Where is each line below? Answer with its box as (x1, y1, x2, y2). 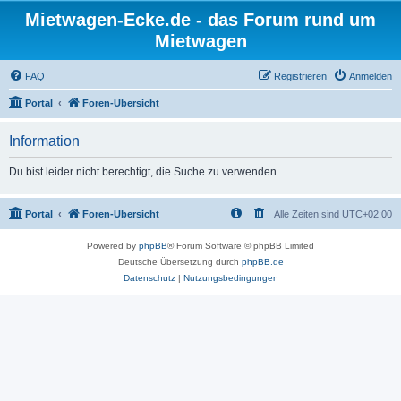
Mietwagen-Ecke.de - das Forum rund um (25, 10, 376, 30)
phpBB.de (241, 257, 284, 267)
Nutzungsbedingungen (183, 273, 278, 283)
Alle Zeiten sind (274, 209, 342, 219)
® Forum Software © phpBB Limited (167, 241, 314, 251)
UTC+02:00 (342, 209, 392, 219)
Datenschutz (123, 273, 175, 283)
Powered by (87, 241, 139, 251)
